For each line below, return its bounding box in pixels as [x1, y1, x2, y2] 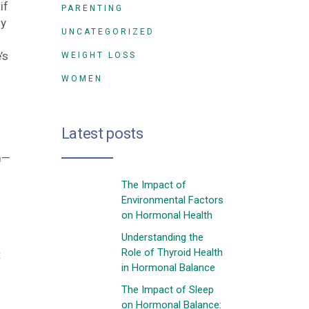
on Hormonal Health [121, 209, 212, 221]
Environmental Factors [121, 194, 223, 206]
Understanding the [121, 231, 203, 243]
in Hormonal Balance [121, 261, 215, 274]
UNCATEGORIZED [61, 27, 154, 37]
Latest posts [61, 125, 143, 142]
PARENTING [61, 3, 123, 13]
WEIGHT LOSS [61, 50, 137, 60]
